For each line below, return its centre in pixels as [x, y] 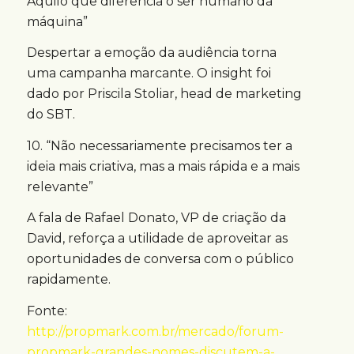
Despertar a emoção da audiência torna [151, 53]
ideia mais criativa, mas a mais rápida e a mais [163, 166]
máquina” [57, 21]
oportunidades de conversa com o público [160, 259]
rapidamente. [68, 280]
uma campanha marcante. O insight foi [149, 73]
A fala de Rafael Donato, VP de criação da [156, 218]
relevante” [60, 186]
